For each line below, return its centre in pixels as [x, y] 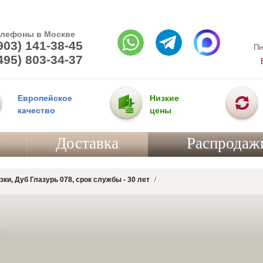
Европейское [45, 98]
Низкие [164, 98]
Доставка [87, 143]
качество [36, 110]
